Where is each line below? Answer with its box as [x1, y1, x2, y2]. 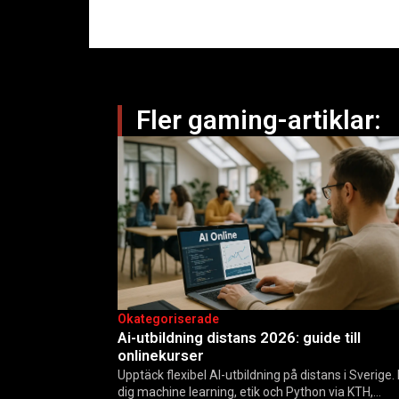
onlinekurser [118, 346, 204, 364]
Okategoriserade [118, 311, 219, 326]
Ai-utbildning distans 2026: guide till [118, 328, 361, 346]
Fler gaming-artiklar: [136, 104, 381, 135]
